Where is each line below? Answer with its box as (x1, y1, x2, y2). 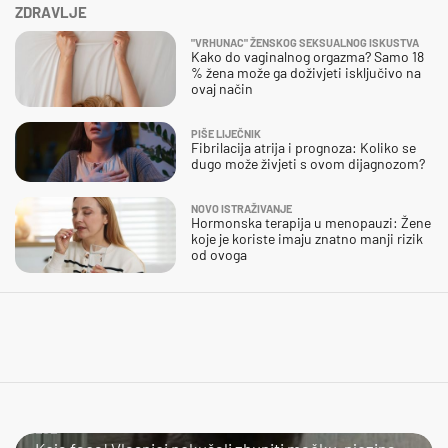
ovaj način (191, 79, 253, 97)
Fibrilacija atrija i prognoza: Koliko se (191, 138, 416, 156)
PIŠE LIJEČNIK (191, 126, 261, 140)
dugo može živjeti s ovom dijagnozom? (191, 154, 425, 172)
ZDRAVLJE (15, 2, 87, 21)
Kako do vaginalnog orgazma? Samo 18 (191, 47, 424, 65)
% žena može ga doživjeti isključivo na (191, 63, 421, 81)
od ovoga (191, 245, 247, 263)
